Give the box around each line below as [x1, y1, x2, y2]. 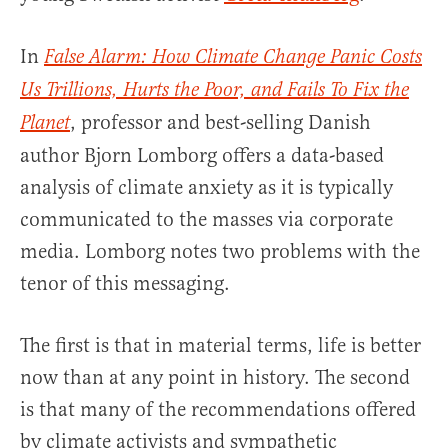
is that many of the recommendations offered [20, 397, 416, 423]
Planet [20, 111, 70, 137]
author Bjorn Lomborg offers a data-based [20, 143, 384, 169]
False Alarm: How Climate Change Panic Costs [44, 45, 422, 71]
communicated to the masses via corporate [20, 207, 393, 233]
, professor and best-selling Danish [70, 110, 371, 136]
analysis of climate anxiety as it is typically [20, 175, 393, 201]
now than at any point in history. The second [20, 365, 410, 391]
